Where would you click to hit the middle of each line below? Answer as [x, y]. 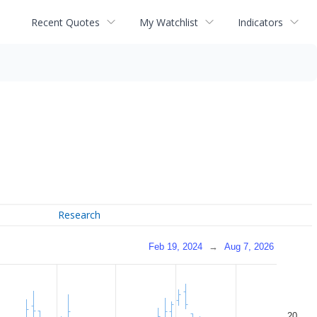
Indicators [260, 22]
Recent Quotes [65, 22]
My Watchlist [169, 22]
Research [80, 215]
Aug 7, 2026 [249, 246]
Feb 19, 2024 [175, 246]
